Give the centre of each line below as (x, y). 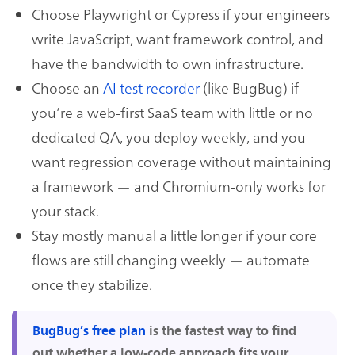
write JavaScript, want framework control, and (177, 38)
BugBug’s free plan (89, 331)
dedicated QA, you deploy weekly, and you (169, 137)
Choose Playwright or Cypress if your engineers (181, 14)
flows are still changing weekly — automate (171, 260)
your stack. (65, 210)
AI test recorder (151, 88)
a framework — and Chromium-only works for (179, 186)
